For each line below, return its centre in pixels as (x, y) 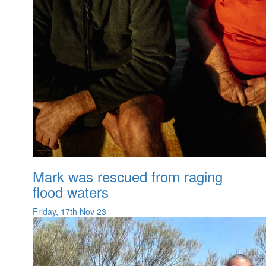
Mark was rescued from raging (128, 176)
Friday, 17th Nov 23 (69, 212)
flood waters (71, 192)
